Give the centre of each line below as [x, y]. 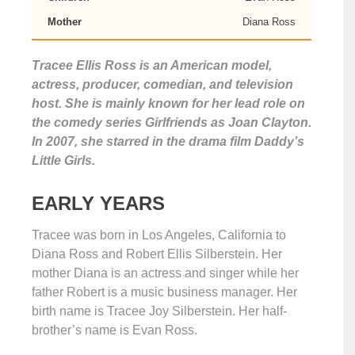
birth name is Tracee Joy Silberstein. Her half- [159, 311]
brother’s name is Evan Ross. [115, 330]
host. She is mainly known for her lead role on [168, 103]
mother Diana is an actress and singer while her [165, 273]
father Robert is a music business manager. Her [164, 292]
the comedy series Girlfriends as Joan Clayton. [172, 122]
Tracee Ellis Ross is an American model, [152, 65]
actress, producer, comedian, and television [162, 84]
